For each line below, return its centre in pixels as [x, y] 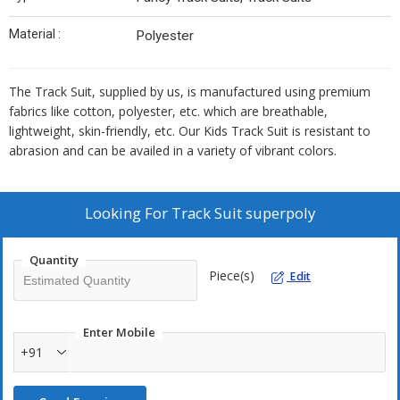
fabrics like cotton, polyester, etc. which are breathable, [168, 112]
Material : [35, 34]
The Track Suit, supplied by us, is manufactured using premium [190, 92]
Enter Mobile [119, 333]
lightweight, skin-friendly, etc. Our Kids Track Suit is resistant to [190, 131]
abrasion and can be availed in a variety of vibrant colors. [173, 151]
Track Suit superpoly [243, 213]
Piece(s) [232, 276]
